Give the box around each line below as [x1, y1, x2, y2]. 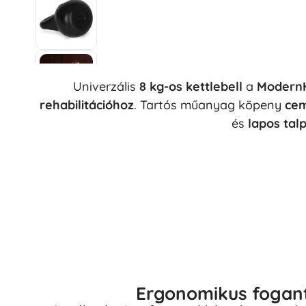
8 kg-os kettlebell [139, 79, 242, 95]
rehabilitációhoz [40, 97, 134, 113]
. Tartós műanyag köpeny [134, 97, 285, 113]
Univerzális [73, 79, 139, 95]
